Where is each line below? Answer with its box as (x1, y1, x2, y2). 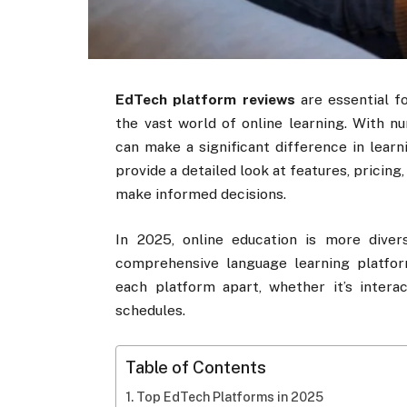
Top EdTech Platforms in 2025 (136, 389, 324, 404)
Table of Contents (125, 357, 267, 378)
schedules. (115, 302, 186, 320)
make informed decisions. (115, 185, 287, 203)
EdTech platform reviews (115, 91, 295, 109)
